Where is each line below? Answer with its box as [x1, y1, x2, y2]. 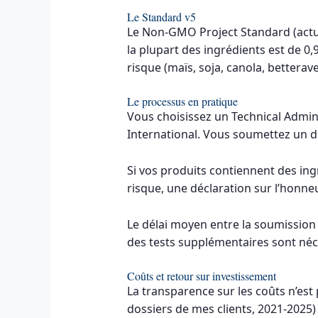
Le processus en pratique [126, 94, 238, 109]
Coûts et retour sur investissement [126, 268, 276, 284]
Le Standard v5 [126, 9, 196, 24]
